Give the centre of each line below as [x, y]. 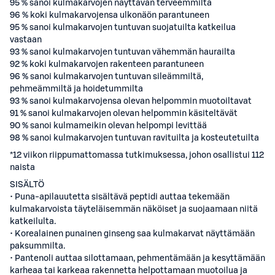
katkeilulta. [33, 222]
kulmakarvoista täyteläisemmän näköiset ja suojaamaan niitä [134, 209]
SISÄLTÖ [27, 185]
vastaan [26, 40]
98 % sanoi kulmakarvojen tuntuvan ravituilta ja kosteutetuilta [134, 138]
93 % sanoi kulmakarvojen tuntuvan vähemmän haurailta [122, 52]
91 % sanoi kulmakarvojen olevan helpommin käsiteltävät [124, 114]
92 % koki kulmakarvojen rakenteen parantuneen [107, 64]
